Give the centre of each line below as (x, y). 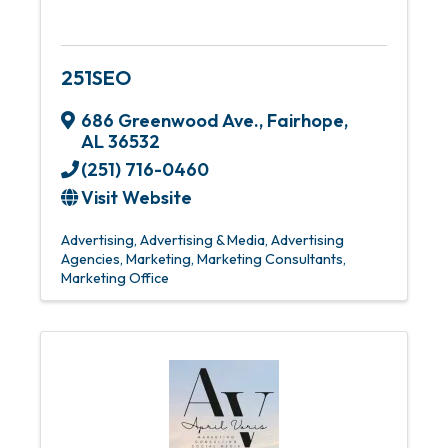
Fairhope (305, 120)
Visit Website (136, 197)
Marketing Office (115, 278)
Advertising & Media (202, 240)
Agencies (90, 259)
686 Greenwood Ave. (170, 120)
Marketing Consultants (270, 259)
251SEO (96, 77)
